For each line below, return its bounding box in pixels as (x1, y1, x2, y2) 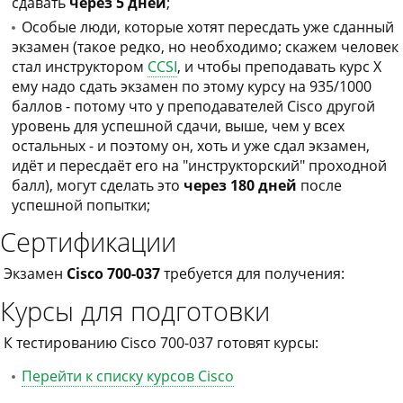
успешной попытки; (12, 195, 150, 215)
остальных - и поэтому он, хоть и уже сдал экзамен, (12, 136, 370, 156)
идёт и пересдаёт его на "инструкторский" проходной (12, 156, 387, 175)
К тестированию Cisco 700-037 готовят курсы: (4, 333, 318, 353)
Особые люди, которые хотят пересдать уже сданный (22, 17, 394, 37)
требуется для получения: (160, 264, 345, 283)
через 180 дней (184, 175, 297, 195)
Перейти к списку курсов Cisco (22, 366, 234, 386)
